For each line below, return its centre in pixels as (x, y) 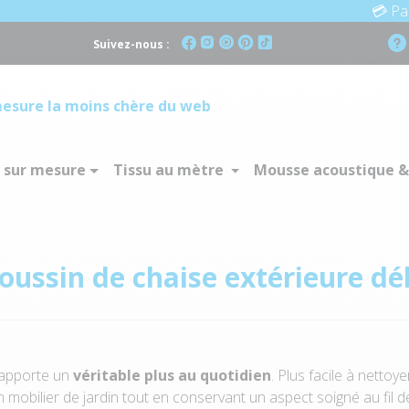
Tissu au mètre (170, 169)
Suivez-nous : (133, 44)
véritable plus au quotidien (172, 375)
